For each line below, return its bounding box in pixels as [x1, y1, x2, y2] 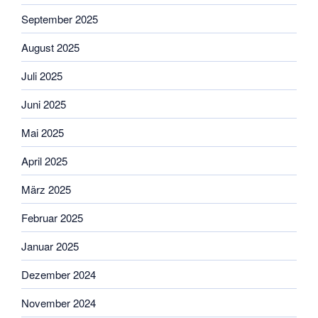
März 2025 [21, 181, 71, 197]
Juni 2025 [21, 96, 66, 111]
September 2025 [21, 11, 98, 26]
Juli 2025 [21, 67, 62, 83]
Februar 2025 [21, 209, 83, 225]
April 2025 [21, 153, 67, 168]
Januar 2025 [21, 238, 79, 253]
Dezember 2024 [21, 266, 96, 282]
